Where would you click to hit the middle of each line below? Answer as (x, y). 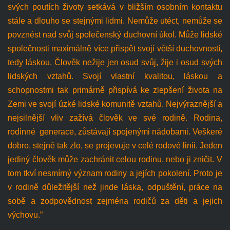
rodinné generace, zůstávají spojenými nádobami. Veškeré (115, 131)
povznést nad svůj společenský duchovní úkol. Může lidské (115, 34)
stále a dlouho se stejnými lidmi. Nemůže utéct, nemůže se (115, 21)
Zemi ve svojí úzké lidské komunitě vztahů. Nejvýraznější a (115, 104)
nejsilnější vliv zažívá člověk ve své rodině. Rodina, (115, 118)
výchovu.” (25, 215)
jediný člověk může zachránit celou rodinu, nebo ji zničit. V (115, 159)
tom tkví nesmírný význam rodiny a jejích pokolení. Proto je (115, 173)
